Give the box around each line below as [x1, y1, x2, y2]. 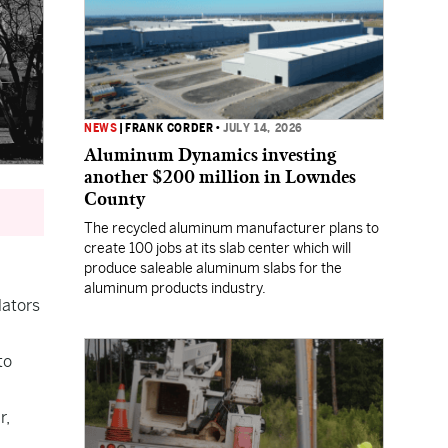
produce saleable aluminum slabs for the [84, 260, 342, 276]
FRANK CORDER [125, 121, 214, 135]
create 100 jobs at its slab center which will [84, 240, 351, 256]
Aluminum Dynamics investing [84, 144, 336, 166]
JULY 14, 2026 [223, 121, 304, 135]
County [84, 188, 145, 210]
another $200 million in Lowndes [84, 166, 356, 188]
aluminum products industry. [84, 280, 266, 296]
